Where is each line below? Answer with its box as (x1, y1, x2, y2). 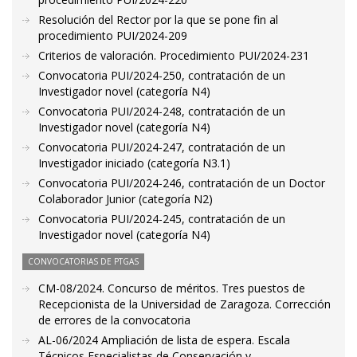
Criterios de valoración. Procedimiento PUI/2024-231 (38, 48, 309, 63)
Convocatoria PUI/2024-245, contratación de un (38, 211, 285, 226)
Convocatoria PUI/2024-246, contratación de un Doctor (38, 175, 325, 190)
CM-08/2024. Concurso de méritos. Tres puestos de (38, 280, 305, 296)
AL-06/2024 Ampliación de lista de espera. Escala (38, 332, 290, 347)
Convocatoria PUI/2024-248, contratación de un (38, 104, 285, 119)
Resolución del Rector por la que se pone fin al (38, 12, 278, 27)
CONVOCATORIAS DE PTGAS (28, 256, 139, 267)
